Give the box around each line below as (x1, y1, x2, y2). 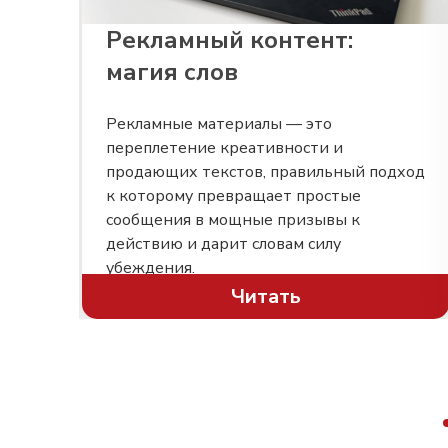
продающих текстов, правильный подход (106, 161, 425, 183)
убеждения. (106, 257, 195, 279)
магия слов (106, 56, 238, 88)
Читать (230, 282, 301, 310)
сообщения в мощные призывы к (106, 209, 360, 231)
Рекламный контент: (106, 24, 353, 56)
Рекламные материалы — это (106, 113, 332, 135)
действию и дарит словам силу (106, 233, 341, 255)
